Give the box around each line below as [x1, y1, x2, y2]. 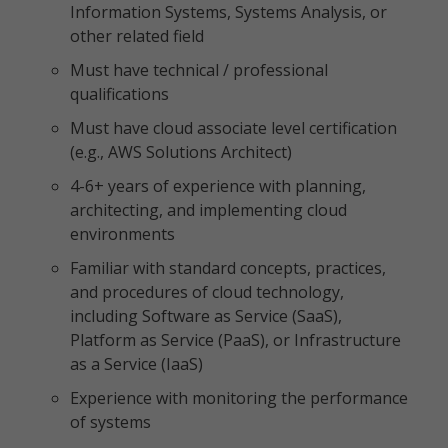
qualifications [70, 83, 169, 105]
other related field [70, 25, 204, 47]
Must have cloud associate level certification [70, 117, 397, 139]
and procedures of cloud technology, [70, 281, 344, 303]
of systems [70, 411, 151, 433]
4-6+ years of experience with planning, [70, 175, 366, 197]
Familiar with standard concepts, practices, [70, 257, 386, 279]
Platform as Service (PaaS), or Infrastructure [70, 329, 401, 351]
